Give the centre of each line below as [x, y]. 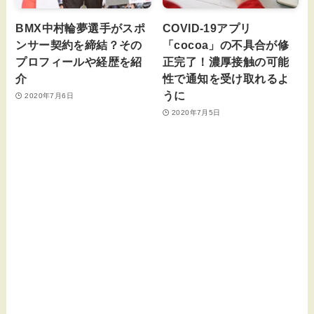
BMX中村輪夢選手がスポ [81, 28]
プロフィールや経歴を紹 [79, 62]
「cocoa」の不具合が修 [226, 45]
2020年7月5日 [196, 112]
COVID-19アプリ [207, 28]
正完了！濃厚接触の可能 [226, 62]
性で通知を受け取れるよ [226, 79]
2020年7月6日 [49, 95]
